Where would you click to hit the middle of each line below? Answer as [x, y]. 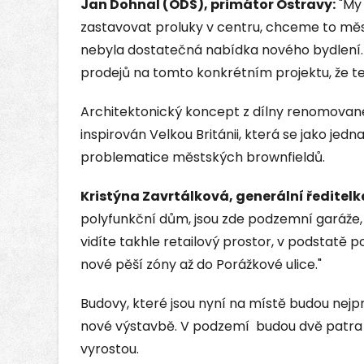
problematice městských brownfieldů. [203, 157]
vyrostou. [111, 349]
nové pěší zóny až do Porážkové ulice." [201, 264]
